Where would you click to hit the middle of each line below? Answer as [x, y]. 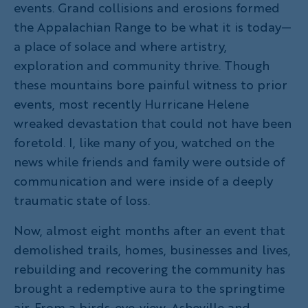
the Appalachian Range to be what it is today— [153, 26]
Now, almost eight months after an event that [150, 230]
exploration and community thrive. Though [142, 65]
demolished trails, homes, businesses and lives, [152, 249]
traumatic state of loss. [82, 200]
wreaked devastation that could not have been [153, 123]
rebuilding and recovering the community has [150, 268]
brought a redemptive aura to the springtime [149, 288]
